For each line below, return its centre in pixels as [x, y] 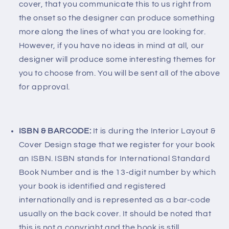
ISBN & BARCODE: [56, 131]
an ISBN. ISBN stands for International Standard [114, 158]
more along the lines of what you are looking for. [112, 32]
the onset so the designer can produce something [117, 18]
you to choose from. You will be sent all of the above [119, 73]
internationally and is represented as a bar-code [114, 200]
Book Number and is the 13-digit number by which [117, 172]
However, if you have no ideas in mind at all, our [111, 46]
